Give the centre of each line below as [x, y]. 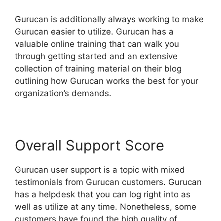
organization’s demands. [63, 93]
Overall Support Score [90, 146]
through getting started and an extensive [96, 56]
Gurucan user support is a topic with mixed [100, 170]
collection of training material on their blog [98, 69]
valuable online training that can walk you [97, 44]
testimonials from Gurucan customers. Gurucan [108, 182]
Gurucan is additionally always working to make [109, 19]
